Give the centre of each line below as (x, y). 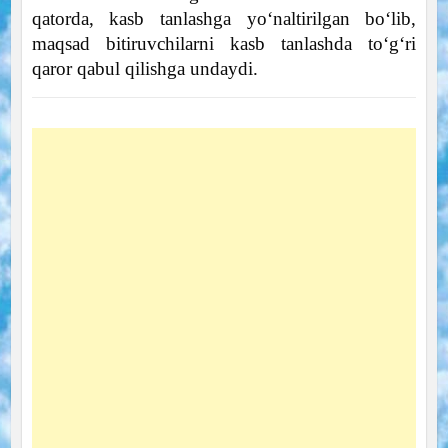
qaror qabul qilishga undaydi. (144, 68)
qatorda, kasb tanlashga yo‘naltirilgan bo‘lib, (224, 18)
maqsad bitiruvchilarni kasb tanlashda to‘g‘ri (224, 43)
